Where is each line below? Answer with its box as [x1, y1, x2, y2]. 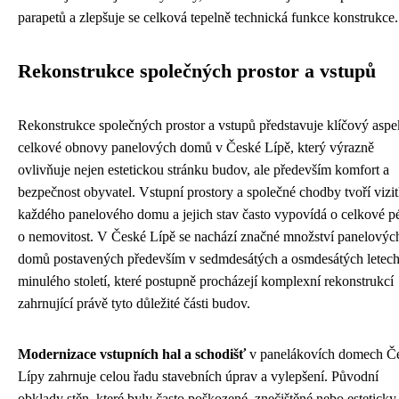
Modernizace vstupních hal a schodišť [18, 346, 246, 362]
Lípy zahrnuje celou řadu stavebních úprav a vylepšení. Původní [18, 369, 379, 384]
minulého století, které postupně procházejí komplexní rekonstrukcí [18, 273, 394, 289]
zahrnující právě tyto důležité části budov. [18, 296, 250, 311]
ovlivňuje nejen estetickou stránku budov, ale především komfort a [18, 162, 389, 177]
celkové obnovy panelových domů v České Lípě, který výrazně [18, 140, 374, 155]
